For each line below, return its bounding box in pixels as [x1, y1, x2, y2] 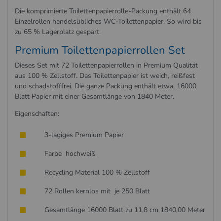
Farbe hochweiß [44, 148, 96, 158]
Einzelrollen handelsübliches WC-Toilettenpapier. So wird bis [15, 16, 202, 26]
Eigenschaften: [15, 109, 60, 118]
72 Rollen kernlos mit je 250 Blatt [44, 186, 150, 196]
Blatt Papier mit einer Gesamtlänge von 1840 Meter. [15, 91, 175, 101]
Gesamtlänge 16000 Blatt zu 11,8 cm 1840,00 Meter [44, 205, 206, 215]
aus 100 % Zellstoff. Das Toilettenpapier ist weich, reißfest [15, 71, 195, 80]
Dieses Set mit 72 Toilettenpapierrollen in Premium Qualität [15, 60, 198, 70]
